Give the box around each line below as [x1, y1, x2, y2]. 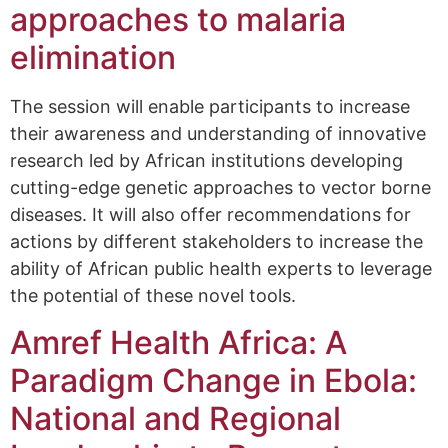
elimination [10, 38, 176, 78]
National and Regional [10, 398, 341, 438]
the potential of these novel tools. [10, 285, 296, 307]
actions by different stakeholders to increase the [10, 231, 423, 253]
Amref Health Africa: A [10, 322, 347, 362]
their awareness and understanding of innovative [10, 123, 426, 145]
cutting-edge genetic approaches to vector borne [10, 177, 431, 199]
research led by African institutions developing [10, 150, 403, 172]
